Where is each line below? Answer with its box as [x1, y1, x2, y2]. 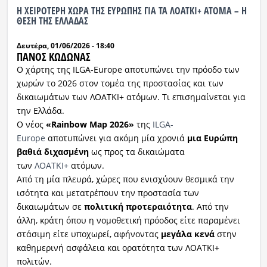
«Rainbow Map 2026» [45, 119, 134, 131]
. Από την [191, 201, 229, 213]
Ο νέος [16, 119, 46, 131]
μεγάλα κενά [160, 228, 215, 240]
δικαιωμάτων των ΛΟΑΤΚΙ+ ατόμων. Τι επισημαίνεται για [16, 91, 246, 103]
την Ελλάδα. [16, 105, 64, 117]
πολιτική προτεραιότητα [83, 201, 192, 213]
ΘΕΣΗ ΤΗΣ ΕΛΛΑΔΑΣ [16, 14, 88, 28]
